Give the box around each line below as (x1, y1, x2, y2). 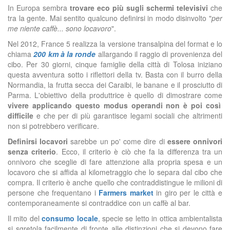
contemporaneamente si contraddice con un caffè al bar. (8, 198, 190, 208)
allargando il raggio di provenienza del (95, 49, 223, 59)
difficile (8, 110, 33, 121)
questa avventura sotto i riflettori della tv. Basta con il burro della (8, 69, 222, 80)
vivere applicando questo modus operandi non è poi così (8, 100, 221, 110)
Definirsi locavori (8, 136, 68, 146)
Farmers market (99, 187, 154, 198)
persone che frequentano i (8, 187, 99, 198)
